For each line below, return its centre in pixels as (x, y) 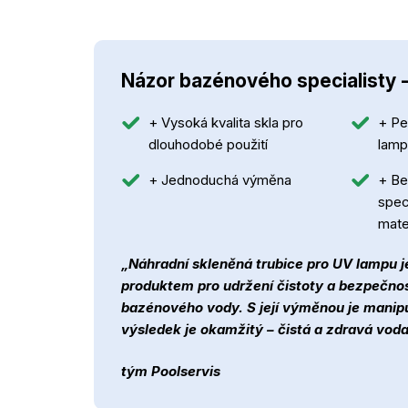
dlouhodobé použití (208, 144)
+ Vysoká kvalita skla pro (226, 122)
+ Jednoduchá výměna (220, 179)
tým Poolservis (171, 371)
